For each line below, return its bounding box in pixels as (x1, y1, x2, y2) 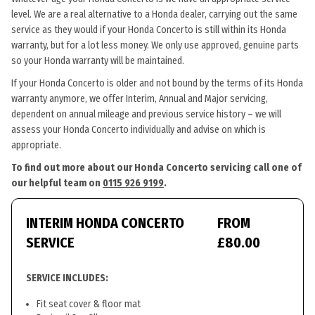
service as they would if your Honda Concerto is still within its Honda (11, 24, 286, 36)
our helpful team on (11, 177, 103, 189)
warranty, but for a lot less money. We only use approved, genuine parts (11, 39, 299, 51)
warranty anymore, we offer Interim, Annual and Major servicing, (11, 93, 268, 105)
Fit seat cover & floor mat (37, 298, 141, 310)
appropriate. (11, 139, 61, 151)
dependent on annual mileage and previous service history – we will (11, 108, 281, 120)
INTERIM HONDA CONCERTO (26, 214, 184, 231)
